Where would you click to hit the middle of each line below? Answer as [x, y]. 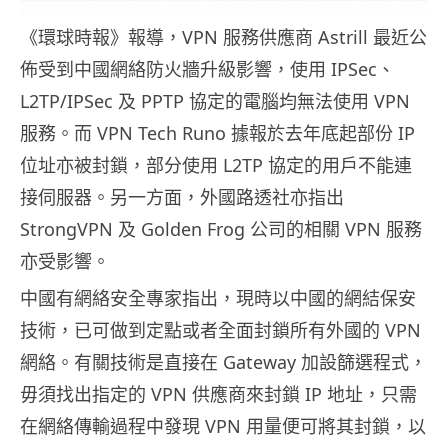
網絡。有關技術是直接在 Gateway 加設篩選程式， [223, 362]
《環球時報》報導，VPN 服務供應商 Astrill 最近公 [223, 37]
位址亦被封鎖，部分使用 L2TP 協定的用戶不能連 [216, 165]
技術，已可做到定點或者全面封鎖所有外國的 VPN [220, 330]
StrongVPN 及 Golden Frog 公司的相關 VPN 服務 [221, 229]
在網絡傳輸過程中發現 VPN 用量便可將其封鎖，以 [223, 426]
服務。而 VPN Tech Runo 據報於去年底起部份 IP [217, 133]
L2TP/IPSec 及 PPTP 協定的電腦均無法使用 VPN [215, 101]
